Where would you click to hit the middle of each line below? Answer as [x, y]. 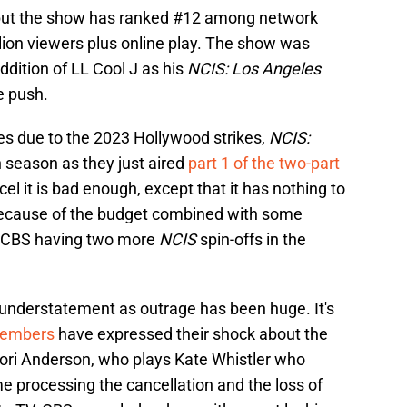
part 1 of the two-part [264, 164]
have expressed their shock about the [191, 334]
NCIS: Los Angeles [254, 69]
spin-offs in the [253, 240]
